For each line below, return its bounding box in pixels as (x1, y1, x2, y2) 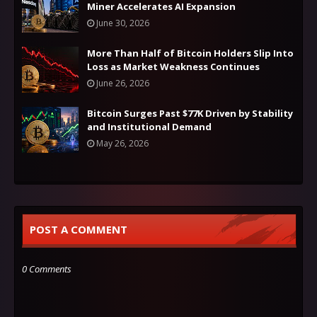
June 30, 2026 (96, 17, 149, 29)
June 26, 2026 (96, 77, 149, 89)
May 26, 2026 (96, 137, 149, 149)
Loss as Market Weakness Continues (87, 60, 260, 73)
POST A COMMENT (30, 222, 127, 236)
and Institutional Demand (87, 120, 212, 133)
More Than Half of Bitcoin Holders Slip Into (87, 47, 294, 59)
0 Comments (22, 263, 71, 275)
